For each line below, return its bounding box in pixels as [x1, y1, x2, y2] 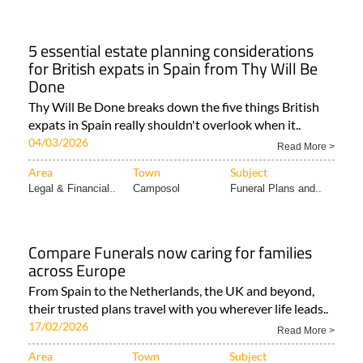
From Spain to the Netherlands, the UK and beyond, [28, 283, 314, 299]
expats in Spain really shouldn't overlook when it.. [28, 117, 301, 133]
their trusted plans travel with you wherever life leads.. [28, 301, 328, 317]
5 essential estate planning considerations [28, 38, 314, 64]
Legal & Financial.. [28, 182, 116, 195]
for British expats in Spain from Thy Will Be [28, 56, 318, 82]
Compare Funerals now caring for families [28, 240, 312, 266]
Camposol [133, 182, 180, 195]
